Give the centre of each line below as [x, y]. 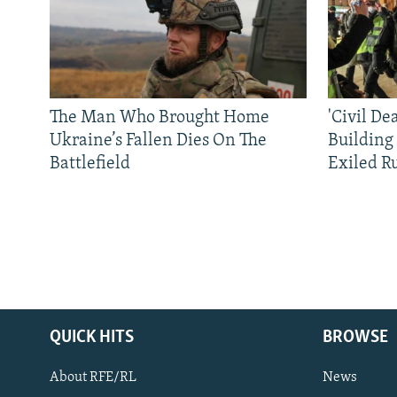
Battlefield [90, 163]
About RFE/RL [93, 377]
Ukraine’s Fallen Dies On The [158, 140]
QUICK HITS [92, 337]
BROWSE [355, 337]
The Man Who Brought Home [160, 117]
